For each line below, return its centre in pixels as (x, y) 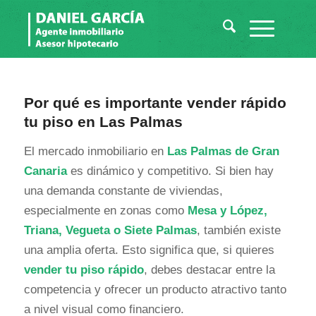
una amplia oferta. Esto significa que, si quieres (149, 250)
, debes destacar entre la (209, 270)
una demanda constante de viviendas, (123, 191)
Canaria (45, 171)
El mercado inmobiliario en (95, 152)
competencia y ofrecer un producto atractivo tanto (155, 290)
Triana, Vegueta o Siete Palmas (110, 231)
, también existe (238, 231)
